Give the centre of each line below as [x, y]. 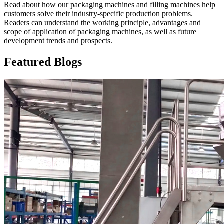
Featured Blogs [43, 62]
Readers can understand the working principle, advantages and [102, 22]
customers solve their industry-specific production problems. [98, 13]
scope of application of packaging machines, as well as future [100, 31]
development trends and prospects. [58, 40]
